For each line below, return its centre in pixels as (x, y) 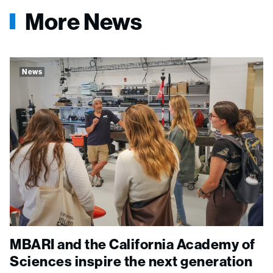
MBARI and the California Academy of (133, 244)
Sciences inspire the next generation (131, 261)
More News (83, 21)
